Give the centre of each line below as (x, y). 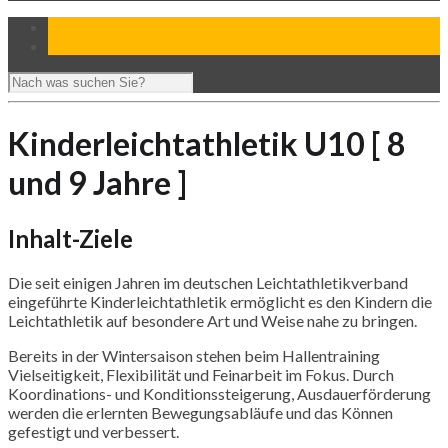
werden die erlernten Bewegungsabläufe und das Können (200, 412)
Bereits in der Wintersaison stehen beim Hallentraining (194, 355)
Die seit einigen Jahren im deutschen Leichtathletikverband (208, 282)
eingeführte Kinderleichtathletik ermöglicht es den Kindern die (220, 301)
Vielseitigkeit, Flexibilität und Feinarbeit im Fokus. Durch (201, 374)
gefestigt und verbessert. (93, 431)
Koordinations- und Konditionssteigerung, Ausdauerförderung (219, 393)
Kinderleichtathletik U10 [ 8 (207, 144)
